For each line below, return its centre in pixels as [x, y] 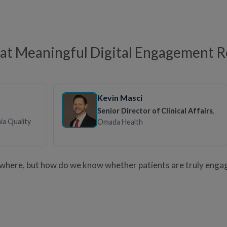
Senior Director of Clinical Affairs [155, 110]
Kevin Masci [120, 97]
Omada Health [120, 122]
